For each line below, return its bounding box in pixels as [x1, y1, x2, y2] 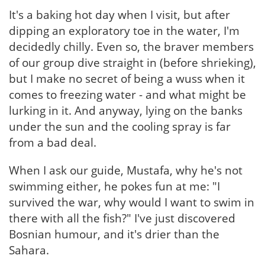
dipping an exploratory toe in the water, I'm [9, 23, 240, 38]
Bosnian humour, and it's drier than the [9, 227, 219, 242]
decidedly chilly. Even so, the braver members [9, 39, 254, 54]
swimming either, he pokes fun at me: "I [9, 179, 220, 194]
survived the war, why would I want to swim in [9, 195, 254, 210]
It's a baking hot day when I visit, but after [9, 7, 230, 22]
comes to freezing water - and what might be [9, 87, 246, 102]
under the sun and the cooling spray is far [9, 119, 231, 134]
